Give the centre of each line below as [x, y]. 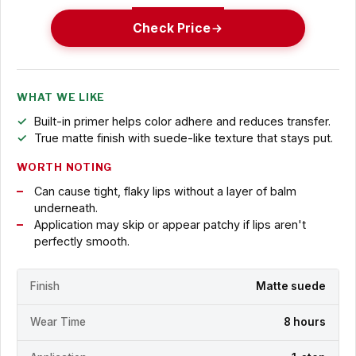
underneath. [66, 208]
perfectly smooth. [81, 242]
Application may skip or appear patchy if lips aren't [170, 225]
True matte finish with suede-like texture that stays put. [183, 138]
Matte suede [291, 286]
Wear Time [58, 322]
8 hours [305, 322]
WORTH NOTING [65, 168]
